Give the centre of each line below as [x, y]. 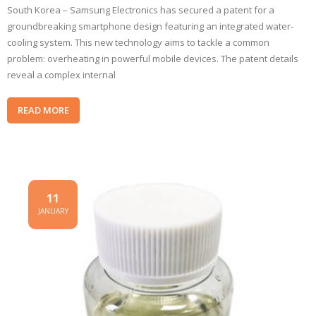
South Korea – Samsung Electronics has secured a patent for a [141, 10]
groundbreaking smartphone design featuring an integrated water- [150, 26]
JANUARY [53, 211]
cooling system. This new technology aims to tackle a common [138, 42]
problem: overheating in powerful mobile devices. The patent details [153, 59]
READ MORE [43, 110]
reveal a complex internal [61, 75]
